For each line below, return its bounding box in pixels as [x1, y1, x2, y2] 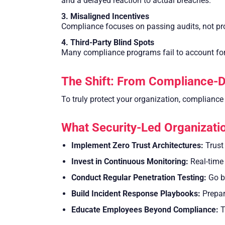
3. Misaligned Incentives [61, 11, 149, 21]
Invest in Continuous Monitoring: [71, 157, 188, 167]
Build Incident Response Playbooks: [71, 189, 200, 199]
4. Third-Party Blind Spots [61, 37, 154, 47]
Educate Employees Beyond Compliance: [71, 205, 218, 215]
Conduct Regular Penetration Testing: [71, 173, 206, 183]
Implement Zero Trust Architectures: [71, 141, 203, 151]
